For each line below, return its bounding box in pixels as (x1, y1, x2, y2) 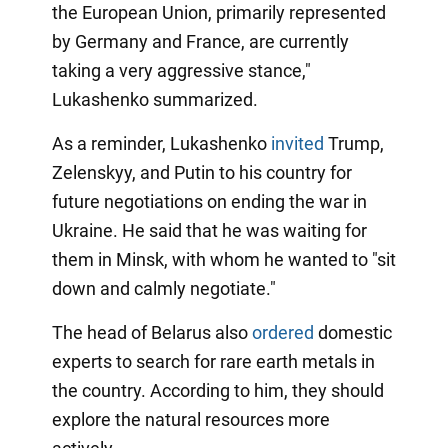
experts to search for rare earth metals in (51, 351, 375, 373)
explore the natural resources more (51, 409, 330, 431)
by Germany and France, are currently (51, 31, 349, 53)
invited (270, 133, 324, 155)
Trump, (323, 133, 384, 155)
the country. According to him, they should (51, 380, 384, 402)
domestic (313, 322, 392, 344)
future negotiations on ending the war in (51, 191, 367, 213)
